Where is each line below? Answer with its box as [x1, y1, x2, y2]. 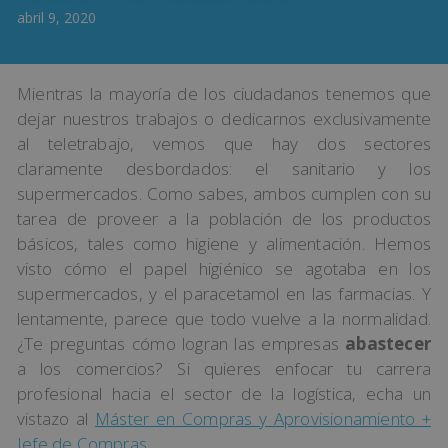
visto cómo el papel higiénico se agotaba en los [17, 257, 431, 280]
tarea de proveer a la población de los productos [17, 207, 431, 230]
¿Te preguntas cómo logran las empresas [17, 332, 346, 355]
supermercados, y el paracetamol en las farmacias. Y [17, 282, 431, 305]
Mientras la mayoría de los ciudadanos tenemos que [17, 82, 431, 105]
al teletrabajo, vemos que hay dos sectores [17, 132, 431, 155]
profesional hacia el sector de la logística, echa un [17, 382, 431, 405]
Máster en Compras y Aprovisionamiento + [95, 407, 431, 430]
